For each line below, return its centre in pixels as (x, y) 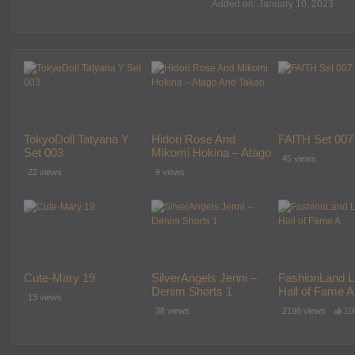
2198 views (304, 311)
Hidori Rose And (193, 139)
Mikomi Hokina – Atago (211, 152)
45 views (300, 158)
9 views (170, 172)
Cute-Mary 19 (59, 278)
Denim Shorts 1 (191, 292)
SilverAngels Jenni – (204, 278)
